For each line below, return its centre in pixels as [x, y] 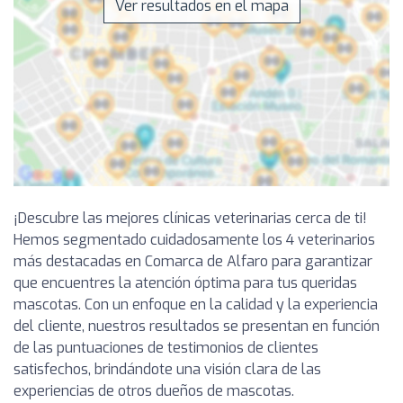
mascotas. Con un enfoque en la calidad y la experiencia [196, 304]
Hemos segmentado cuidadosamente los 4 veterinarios [194, 239]
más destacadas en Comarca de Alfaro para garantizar [193, 261]
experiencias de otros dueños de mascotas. [154, 390]
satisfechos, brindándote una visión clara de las [167, 369]
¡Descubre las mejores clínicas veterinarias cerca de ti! [190, 218]
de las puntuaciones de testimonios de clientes [166, 347]
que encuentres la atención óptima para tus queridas [185, 282]
